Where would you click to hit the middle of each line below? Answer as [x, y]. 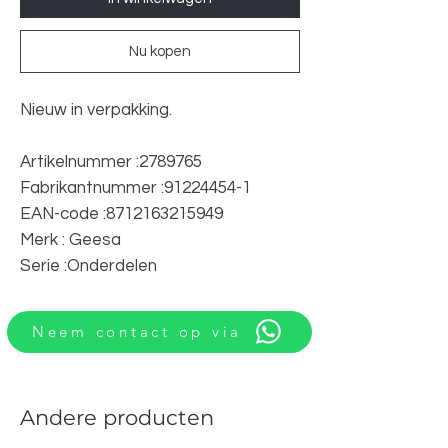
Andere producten [117, 417]
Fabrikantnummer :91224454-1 [135, 187]
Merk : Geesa [70, 239]
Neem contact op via [137, 331]
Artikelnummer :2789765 [111, 161]
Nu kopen [160, 51]
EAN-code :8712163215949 [121, 213]
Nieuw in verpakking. [96, 109]
